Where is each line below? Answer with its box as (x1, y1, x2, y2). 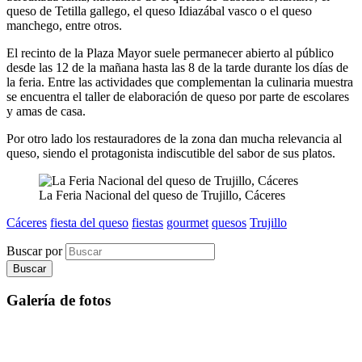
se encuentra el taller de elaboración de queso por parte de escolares (6, 89, 349, 103)
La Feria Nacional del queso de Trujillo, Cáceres (39, 187, 285, 202)
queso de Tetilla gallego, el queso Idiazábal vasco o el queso (6, 3, 312, 18)
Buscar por (6, 243, 65, 258)
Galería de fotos (6, 292, 111, 309)
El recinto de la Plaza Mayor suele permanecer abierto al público (6, 45, 334, 60)
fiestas (132, 215, 163, 229)
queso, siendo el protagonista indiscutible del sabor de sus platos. (6, 145, 335, 160)
